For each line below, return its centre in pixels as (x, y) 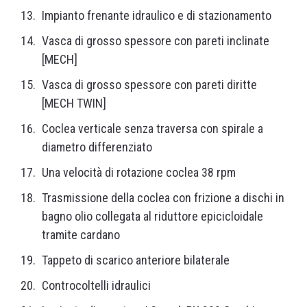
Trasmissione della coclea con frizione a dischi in (163, 198)
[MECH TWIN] (74, 103)
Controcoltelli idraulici (96, 286)
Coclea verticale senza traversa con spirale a (152, 129)
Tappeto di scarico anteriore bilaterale (136, 260)
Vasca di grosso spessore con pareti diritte (149, 85)
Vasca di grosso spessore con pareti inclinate (156, 41)
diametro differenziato (97, 147)
